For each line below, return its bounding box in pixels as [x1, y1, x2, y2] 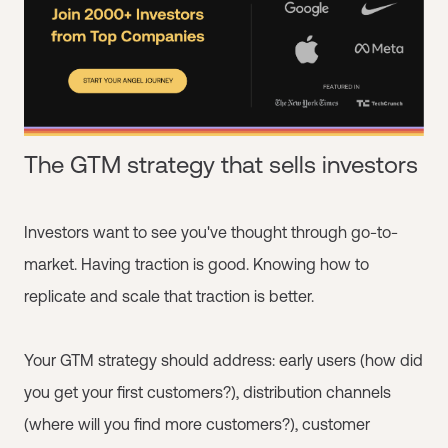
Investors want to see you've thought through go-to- [24, 222, 398, 241]
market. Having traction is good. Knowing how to [24, 254, 369, 273]
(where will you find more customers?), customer [24, 414, 370, 433]
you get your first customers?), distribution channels [24, 382, 391, 401]
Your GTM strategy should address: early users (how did [24, 350, 423, 369]
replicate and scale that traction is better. [24, 286, 314, 305]
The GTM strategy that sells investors [24, 150, 418, 178]
